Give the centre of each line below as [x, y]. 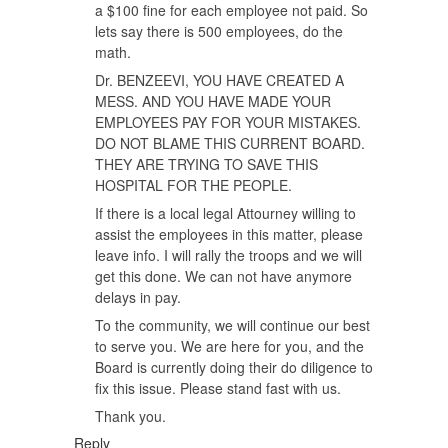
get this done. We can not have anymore [223, 275]
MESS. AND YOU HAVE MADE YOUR [213, 100]
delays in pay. [138, 296]
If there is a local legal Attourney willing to [225, 212]
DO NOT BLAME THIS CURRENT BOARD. [230, 142]
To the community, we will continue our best [232, 324]
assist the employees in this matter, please [229, 233]
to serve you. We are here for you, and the [229, 345]
